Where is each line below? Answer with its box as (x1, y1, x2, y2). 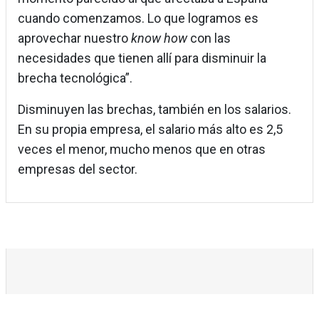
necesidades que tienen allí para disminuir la (18, 51, 266, 66)
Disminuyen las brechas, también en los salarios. (18, 102, 291, 117)
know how (128, 31, 187, 46)
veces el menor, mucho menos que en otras (18, 142, 266, 157)
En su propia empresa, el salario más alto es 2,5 (18, 122, 283, 137)
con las (187, 31, 231, 46)
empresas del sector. (18, 162, 137, 177)
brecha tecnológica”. (18, 70, 135, 86)
